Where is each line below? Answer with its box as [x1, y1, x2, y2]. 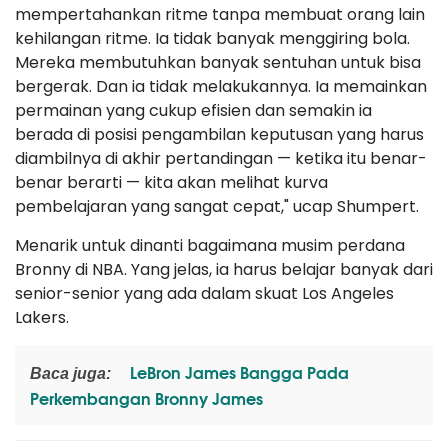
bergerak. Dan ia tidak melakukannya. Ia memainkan [15, 75, 427, 98]
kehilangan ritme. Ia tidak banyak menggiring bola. [15, 27, 410, 50]
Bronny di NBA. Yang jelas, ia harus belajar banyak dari [15, 258, 433, 281]
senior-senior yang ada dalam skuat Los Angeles [15, 282, 394, 305]
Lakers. [15, 306, 69, 329]
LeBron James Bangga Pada [126, 359, 349, 384]
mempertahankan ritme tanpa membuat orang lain [15, 3, 425, 26]
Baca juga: [30, 365, 111, 382]
